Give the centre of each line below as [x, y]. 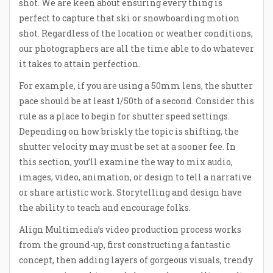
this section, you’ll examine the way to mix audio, [126, 161]
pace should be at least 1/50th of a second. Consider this [136, 101]
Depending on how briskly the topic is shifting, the [129, 131]
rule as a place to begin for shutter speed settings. [124, 116]
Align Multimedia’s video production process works [130, 230]
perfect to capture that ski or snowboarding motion [129, 18]
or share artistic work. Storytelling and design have [130, 192]
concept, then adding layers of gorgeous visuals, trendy [136, 260]
